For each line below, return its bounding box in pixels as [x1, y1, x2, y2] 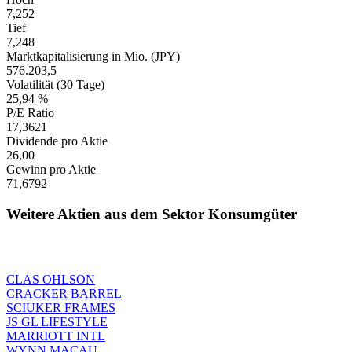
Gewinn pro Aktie [6, 163, 96, 177]
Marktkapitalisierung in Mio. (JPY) [6, 49, 180, 64]
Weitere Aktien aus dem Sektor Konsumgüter [6, 205, 297, 222]
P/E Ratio [6, 106, 54, 120]
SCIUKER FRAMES [6, 300, 115, 314]
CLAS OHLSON [6, 272, 95, 286]
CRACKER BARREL [6, 286, 122, 300]
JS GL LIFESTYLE [6, 314, 108, 328]
